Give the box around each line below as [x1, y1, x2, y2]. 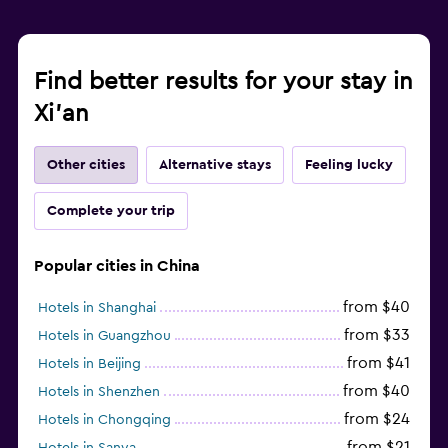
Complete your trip [47, 203, 175, 218]
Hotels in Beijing [38, 356, 141, 371]
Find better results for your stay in [34, 69, 413, 94]
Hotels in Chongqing [38, 412, 171, 427]
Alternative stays [159, 157, 271, 172]
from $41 [347, 354, 410, 371]
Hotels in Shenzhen [38, 384, 160, 399]
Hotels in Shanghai [38, 300, 156, 315]
